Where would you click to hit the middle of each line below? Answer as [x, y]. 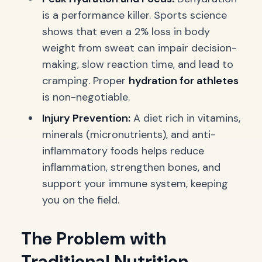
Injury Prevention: [86, 118]
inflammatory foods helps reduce [123, 151]
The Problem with [94, 238]
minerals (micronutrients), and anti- [129, 135]
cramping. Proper [85, 81]
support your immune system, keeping [135, 184]
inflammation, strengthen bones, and [131, 167]
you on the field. [81, 200]
